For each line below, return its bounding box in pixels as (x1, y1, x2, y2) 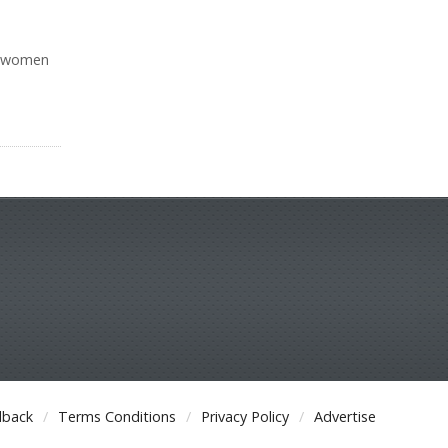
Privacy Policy (201, 406, 289, 426)
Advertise (314, 406, 376, 426)
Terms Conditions (58, 406, 176, 426)
